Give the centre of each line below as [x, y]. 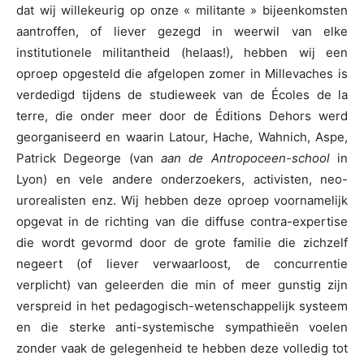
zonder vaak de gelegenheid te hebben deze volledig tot [182, 349]
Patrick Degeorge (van [89, 158]
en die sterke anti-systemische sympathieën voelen [182, 327]
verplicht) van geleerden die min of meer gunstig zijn [182, 285]
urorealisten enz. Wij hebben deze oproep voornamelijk [182, 201]
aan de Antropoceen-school [245, 158]
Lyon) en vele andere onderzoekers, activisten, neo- [182, 180]
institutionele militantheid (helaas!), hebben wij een [182, 53]
